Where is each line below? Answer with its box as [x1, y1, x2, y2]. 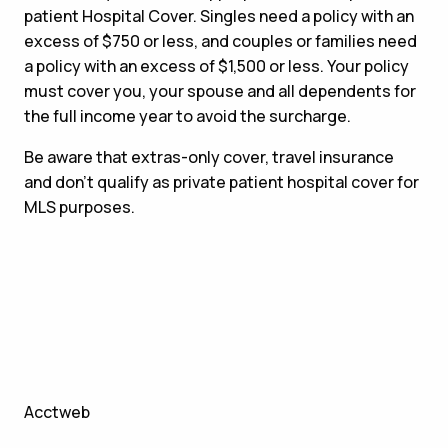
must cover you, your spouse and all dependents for [24, 79, 416, 102]
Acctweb [24, 400, 90, 423]
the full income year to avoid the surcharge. [24, 104, 351, 127]
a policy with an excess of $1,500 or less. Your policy [24, 54, 409, 77]
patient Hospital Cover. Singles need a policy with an [24, 4, 414, 27]
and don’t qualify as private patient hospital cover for [24, 170, 419, 193]
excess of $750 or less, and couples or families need [24, 29, 417, 52]
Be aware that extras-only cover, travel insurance [24, 145, 394, 168]
